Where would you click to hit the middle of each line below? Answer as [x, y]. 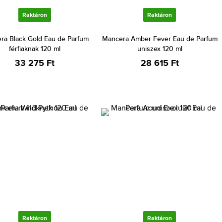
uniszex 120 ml [160, 49]
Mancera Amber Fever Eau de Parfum [160, 39]
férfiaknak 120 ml [35, 49]
